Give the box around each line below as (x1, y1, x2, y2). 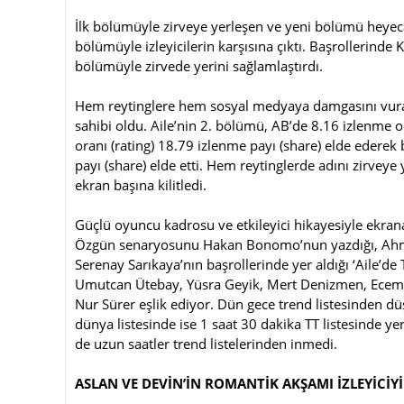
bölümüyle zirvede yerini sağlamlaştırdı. (75, 56, 326, 75)
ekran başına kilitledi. (75, 175, 207, 194)
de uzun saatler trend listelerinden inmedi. (75, 334, 337, 353)
